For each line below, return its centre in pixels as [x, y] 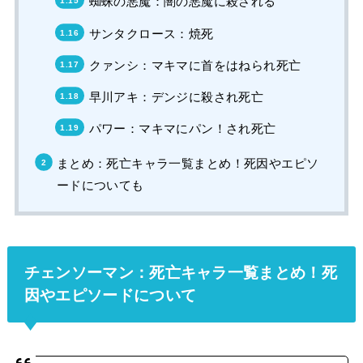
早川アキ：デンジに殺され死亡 [176, 96]
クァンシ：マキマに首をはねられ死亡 [195, 65]
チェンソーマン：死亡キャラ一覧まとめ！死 [180, 272]
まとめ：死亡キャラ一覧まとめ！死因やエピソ [188, 163]
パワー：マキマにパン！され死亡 [182, 129]
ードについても [100, 185]
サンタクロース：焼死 [151, 33]
